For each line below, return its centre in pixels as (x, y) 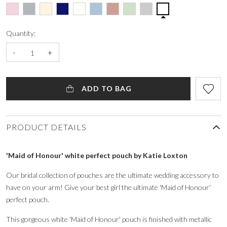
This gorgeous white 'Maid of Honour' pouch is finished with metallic (109, 219)
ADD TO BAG (106, 88)
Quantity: (21, 33)
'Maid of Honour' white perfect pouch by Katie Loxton (97, 155)
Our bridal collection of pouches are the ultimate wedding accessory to (112, 175)
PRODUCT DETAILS (46, 127)
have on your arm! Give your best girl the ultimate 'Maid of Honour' (108, 187)
